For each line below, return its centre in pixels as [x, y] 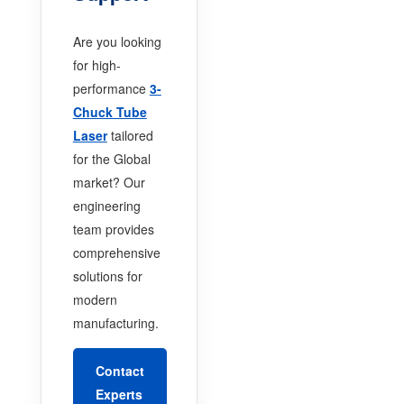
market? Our [109, 182]
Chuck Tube [110, 111]
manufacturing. [115, 322]
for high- [96, 64]
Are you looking [117, 41]
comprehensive [116, 252]
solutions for [107, 275]
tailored [130, 135]
